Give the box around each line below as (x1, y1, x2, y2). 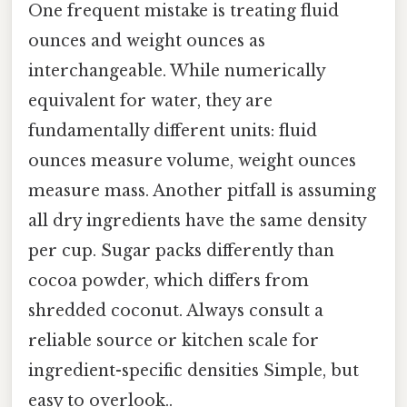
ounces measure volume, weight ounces (28, 150, 356, 171)
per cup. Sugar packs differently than (28, 240, 334, 261)
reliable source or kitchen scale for (28, 330, 319, 351)
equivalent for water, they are (28, 90, 273, 111)
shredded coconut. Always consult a (28, 300, 323, 321)
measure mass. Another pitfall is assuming (28, 180, 376, 201)
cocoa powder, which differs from (28, 270, 309, 291)
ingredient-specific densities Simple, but (28, 360, 359, 381)
